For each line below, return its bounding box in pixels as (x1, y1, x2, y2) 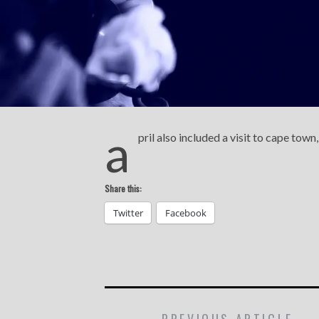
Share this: (105, 182, 142, 194)
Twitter (113, 206, 143, 219)
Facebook (165, 206, 206, 219)
